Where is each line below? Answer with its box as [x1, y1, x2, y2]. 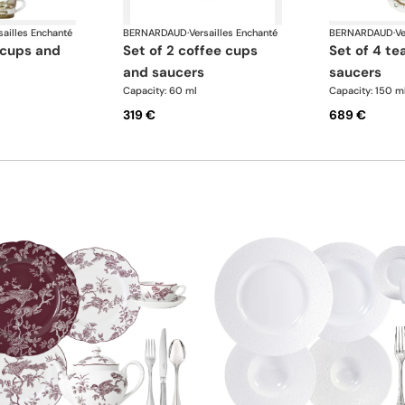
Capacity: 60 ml [123, 84, 198, 98]
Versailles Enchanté [189, 26, 278, 40]
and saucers [123, 63, 205, 82]
